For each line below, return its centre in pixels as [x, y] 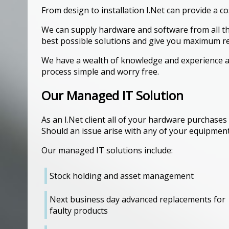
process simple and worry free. [100, 71]
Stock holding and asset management [122, 176]
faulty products [79, 210]
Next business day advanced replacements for [138, 199]
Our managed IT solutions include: [107, 151]
